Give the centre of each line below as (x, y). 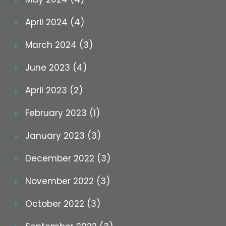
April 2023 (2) (54, 91)
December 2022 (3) (68, 159)
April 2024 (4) (55, 22)
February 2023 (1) (63, 113)
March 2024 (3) (59, 45)
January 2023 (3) (63, 136)
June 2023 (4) (56, 68)
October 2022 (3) (63, 204)
